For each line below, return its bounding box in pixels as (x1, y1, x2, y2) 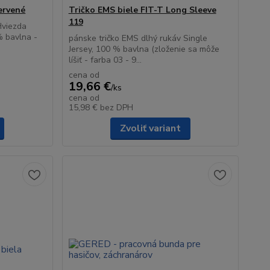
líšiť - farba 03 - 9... (68, 54, 142, 66)
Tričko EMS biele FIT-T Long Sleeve (68, 4, 216, 16)
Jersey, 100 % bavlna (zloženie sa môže (68, 43, 219, 55)
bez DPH (99, 102, 133, 113)
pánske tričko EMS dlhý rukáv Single (68, 33, 207, 44)
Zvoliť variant (119, 122, 181, 135)
